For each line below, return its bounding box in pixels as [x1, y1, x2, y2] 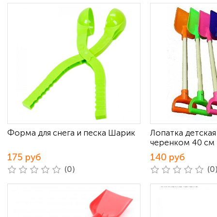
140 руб [150, 152, 185, 163]
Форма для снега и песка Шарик [7, 128, 135, 138]
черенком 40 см [150, 138, 215, 147]
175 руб [7, 152, 41, 163]
